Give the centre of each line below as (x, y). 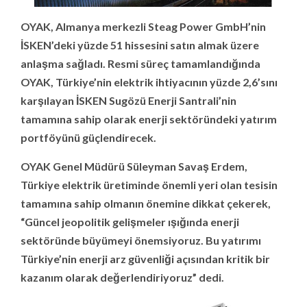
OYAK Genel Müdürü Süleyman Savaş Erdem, (134, 166)
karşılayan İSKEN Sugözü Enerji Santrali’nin (128, 100)
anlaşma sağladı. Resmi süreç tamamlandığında (140, 63)
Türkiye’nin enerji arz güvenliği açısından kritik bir (145, 258)
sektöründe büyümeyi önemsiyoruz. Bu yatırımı (141, 240)
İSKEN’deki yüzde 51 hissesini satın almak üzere (140, 45)
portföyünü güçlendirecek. (88, 137)
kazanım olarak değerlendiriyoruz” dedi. (122, 277)
